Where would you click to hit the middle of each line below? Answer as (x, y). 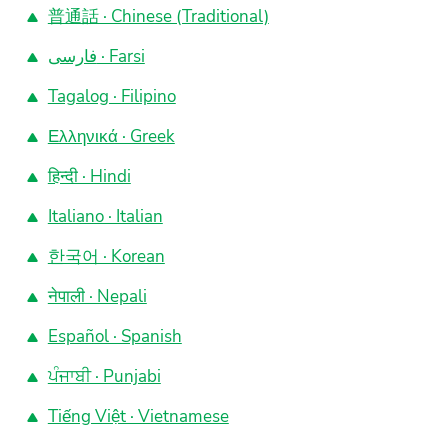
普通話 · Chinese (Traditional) (158, 16)
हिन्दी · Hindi (89, 176)
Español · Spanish (114, 336)
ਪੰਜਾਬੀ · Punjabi (104, 376)
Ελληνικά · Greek (111, 136)
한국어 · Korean (106, 256)
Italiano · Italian (105, 216)
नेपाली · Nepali (97, 296)
